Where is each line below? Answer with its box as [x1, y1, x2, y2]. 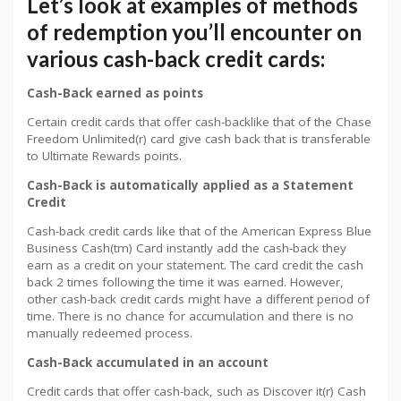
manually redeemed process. [27, 325, 192, 342]
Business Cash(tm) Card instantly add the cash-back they [27, 240, 346, 257]
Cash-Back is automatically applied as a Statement [27, 176, 354, 193]
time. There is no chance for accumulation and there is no [27, 308, 354, 325]
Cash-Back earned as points [27, 84, 203, 101]
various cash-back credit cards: [27, 45, 325, 72]
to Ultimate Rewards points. [27, 148, 182, 165]
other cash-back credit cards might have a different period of [27, 291, 370, 308]
